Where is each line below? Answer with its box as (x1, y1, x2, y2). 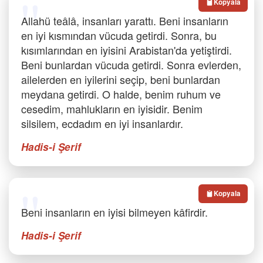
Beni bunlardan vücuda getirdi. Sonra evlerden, (21, 57, 241, 72)
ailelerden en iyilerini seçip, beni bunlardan (21, 72, 220, 87)
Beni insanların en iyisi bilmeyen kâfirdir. (21, 204, 208, 220)
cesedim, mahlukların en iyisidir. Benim (21, 101, 203, 116)
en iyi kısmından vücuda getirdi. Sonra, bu (21, 28, 217, 43)
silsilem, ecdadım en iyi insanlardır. (21, 116, 183, 131)
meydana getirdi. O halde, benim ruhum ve (21, 86, 221, 102)
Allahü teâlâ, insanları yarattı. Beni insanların (21, 13, 228, 28)
